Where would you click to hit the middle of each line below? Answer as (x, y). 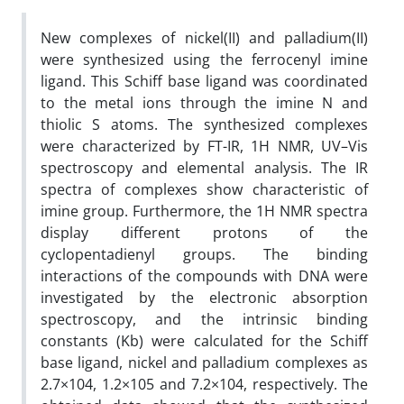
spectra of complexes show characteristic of (204, 189)
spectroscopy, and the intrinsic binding (204, 319)
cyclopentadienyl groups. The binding (204, 254)
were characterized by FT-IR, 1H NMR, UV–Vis (204, 146)
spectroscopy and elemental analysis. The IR (204, 167)
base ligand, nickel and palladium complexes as (204, 362)
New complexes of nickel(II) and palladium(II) (204, 37)
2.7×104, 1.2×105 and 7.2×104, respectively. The (204, 384)
